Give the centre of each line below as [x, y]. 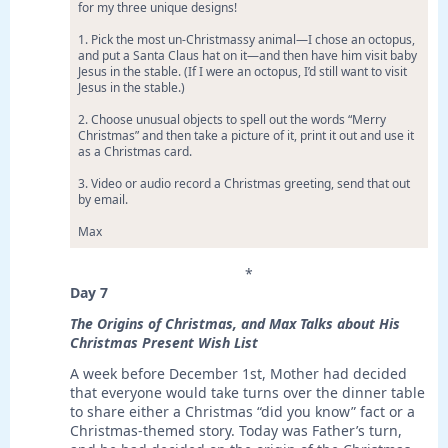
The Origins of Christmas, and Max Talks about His [235, 324]
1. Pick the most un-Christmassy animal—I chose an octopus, [246, 40]
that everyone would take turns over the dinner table [247, 393]
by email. [103, 200]
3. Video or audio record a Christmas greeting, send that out [244, 184]
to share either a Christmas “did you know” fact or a [242, 412]
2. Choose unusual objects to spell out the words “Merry [232, 120]
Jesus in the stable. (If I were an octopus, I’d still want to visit [242, 72]
